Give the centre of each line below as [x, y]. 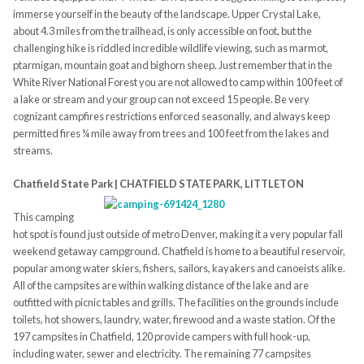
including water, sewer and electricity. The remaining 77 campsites [162, 354]
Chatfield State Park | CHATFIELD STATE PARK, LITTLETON [158, 184]
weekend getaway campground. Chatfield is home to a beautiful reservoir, [179, 251]
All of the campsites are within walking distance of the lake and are [160, 286]
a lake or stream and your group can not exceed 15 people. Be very [161, 100]
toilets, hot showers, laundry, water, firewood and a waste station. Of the [174, 320]
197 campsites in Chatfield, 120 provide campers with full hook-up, [161, 337]
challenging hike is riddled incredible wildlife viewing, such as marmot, [170, 48]
